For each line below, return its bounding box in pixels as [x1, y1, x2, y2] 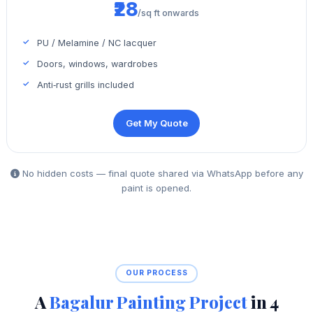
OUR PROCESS [125, 268, 188, 278]
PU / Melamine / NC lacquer [37, 38, 157, 49]
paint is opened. [122, 182, 191, 194]
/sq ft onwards [138, 7, 199, 18]
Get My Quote [125, 117, 188, 129]
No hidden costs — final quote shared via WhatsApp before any [19, 168, 303, 180]
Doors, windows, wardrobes [37, 58, 159, 69]
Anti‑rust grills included [37, 79, 135, 90]
